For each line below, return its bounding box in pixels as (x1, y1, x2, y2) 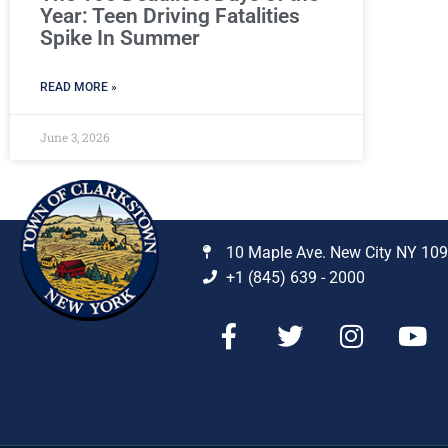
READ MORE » (40, 79, 117, 94)
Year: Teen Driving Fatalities (40, 3, 300, 28)
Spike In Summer (40, 25, 200, 50)
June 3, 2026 (40, 128, 110, 145)
